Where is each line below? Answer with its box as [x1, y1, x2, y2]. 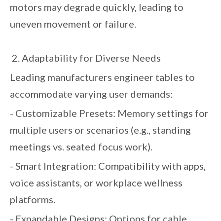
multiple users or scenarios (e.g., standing [10, 124, 191, 136]
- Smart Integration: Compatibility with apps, [10, 160, 206, 172]
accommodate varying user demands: [10, 88, 177, 100]
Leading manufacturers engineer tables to [10, 71, 195, 83]
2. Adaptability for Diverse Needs [10, 52, 161, 64]
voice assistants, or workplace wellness [10, 177, 183, 188]
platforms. [10, 193, 59, 205]
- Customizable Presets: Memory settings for [10, 107, 209, 119]
